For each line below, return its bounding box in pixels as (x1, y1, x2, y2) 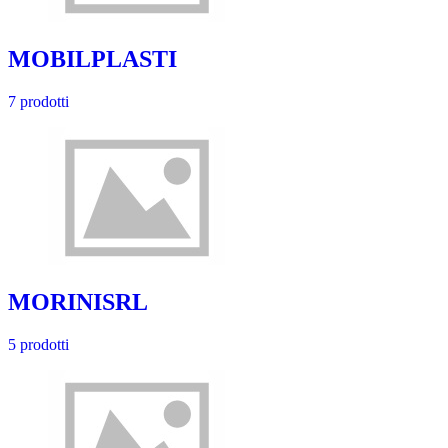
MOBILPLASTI (8, 46, 177, 73)
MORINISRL (8, 289, 148, 316)
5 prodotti (8, 336, 69, 354)
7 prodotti (8, 93, 69, 111)
